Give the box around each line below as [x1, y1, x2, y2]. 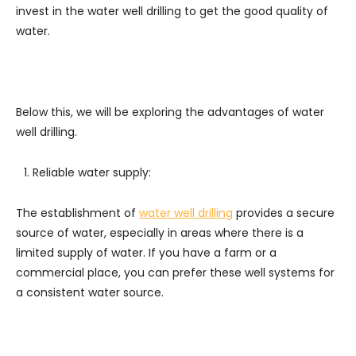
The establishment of [16, 204, 139, 221]
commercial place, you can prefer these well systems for [16, 264, 335, 281]
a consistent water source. [16, 284, 164, 300]
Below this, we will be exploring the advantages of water [16, 103, 324, 120]
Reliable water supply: [33, 164, 151, 180]
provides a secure [233, 204, 335, 221]
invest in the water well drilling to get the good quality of [16, 2, 328, 19]
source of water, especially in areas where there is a [16, 224, 304, 241]
